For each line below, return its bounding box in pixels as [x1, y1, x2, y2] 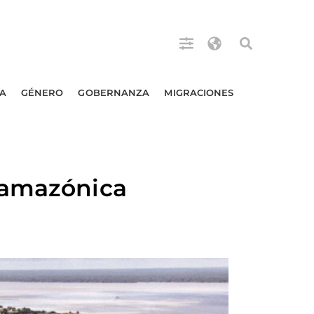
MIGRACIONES [164, 87, 234, 98]
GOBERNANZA [78, 87, 150, 98]
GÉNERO [20, 87, 64, 98]
